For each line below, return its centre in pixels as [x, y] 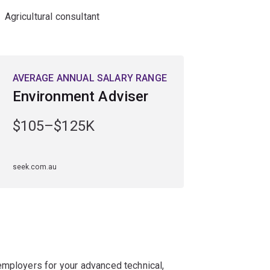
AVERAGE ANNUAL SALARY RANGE [89, 78]
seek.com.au [35, 167]
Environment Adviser [80, 96]
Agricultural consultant [52, 16]
